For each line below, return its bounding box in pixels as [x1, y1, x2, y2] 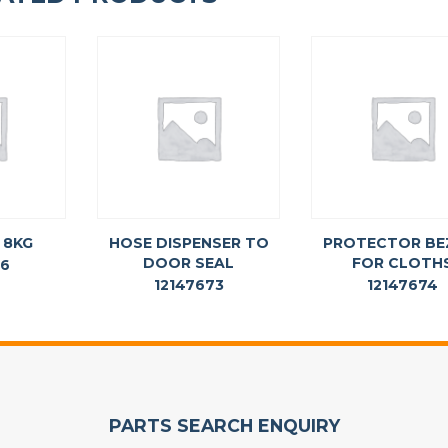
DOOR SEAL [143, 254, 235, 273]
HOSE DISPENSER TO [108, 234, 269, 253]
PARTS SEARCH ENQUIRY [108, 415, 340, 437]
